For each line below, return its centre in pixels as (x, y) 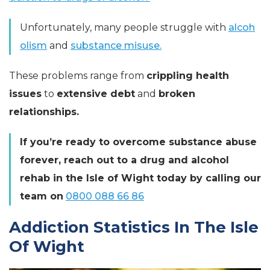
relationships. (44, 112)
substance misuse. (116, 46)
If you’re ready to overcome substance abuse (138, 142)
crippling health (188, 76)
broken (177, 94)
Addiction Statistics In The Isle (134, 227)
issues (25, 94)
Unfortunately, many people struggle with (124, 27)
